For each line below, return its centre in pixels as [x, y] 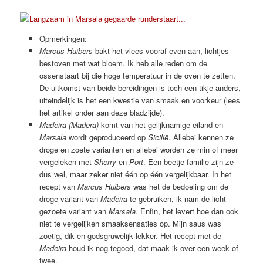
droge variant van [70, 199]
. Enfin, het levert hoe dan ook [187, 211]
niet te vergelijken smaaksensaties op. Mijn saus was [130, 224]
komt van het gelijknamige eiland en [161, 125]
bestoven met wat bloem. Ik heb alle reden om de [123, 63]
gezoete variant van [74, 211]
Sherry [105, 162]
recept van [58, 187]
